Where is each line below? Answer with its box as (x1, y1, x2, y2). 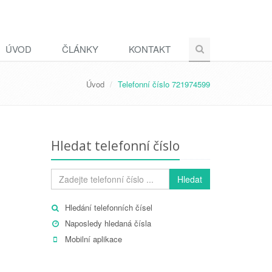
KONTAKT (129, 42, 171, 55)
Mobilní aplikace (64, 233, 122, 245)
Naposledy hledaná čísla (64, 217, 151, 229)
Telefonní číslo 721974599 (118, 78, 210, 90)
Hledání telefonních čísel (64, 202, 152, 213)
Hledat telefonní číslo (50, 137, 180, 154)
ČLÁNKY (62, 42, 98, 55)
